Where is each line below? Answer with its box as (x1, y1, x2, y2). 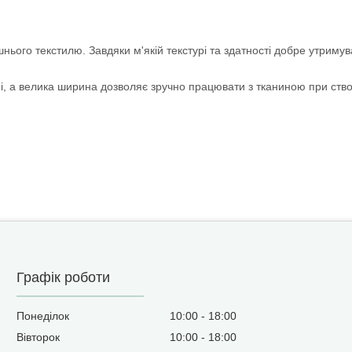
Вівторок (16, 331, 60, 344)
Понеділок (16, 310, 70, 323)
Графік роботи (16, 269, 111, 286)
